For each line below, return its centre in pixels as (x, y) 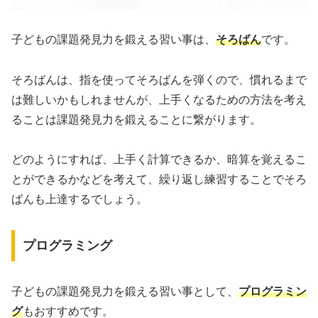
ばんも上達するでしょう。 (79, 199)
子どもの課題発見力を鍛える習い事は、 (114, 39)
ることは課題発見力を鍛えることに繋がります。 (136, 119)
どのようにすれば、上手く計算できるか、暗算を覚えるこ (159, 160)
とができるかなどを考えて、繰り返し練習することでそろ (159, 180)
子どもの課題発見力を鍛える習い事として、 (125, 291)
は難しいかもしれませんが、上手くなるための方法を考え (159, 99)
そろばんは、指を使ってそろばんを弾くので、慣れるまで (159, 79)
